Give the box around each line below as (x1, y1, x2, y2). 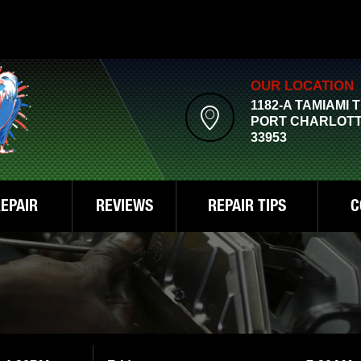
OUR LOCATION (251, 78, 354, 93)
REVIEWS (95, 200, 153, 216)
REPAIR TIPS (208, 200, 286, 216)
